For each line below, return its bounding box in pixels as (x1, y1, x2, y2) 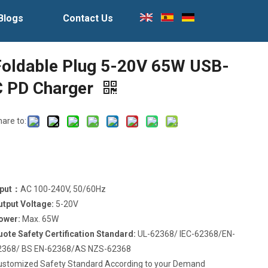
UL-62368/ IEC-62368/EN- (138, 229, 236, 239)
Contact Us (63, 13, 113, 24)
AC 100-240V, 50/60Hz (20, 184, 106, 194)
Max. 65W (20, 214, 59, 224)
